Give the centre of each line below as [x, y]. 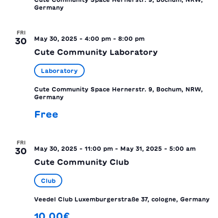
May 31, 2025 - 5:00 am [158, 148]
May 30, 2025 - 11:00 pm [73, 148]
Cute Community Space [73, 89]
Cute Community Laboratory [96, 52]
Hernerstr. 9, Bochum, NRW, [157, 89]
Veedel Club [54, 199]
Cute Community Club [82, 162]
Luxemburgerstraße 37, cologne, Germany [142, 199]
